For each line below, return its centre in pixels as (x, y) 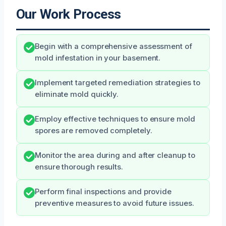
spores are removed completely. (94, 131)
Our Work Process (69, 14)
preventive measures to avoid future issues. (115, 203)
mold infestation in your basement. (98, 58)
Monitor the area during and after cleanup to (115, 155)
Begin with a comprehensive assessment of (114, 46)
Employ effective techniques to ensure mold (115, 119)
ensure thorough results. (79, 167)
